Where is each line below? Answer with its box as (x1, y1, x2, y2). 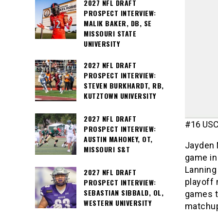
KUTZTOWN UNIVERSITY (84, 91, 156, 101)
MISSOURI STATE (84, 28, 136, 38)
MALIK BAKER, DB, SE (84, 18, 152, 28)
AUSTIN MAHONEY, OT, (84, 134, 153, 145)
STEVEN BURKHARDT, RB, (84, 80, 164, 91)
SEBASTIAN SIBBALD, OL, (84, 187, 163, 198)
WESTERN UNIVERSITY (84, 198, 151, 208)
